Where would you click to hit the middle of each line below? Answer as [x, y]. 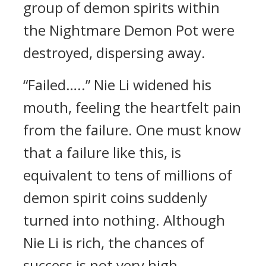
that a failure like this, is [102, 152]
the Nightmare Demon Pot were [129, 30]
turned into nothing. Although [124, 220]
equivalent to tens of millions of [128, 175]
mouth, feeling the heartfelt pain [132, 107]
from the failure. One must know [132, 130]
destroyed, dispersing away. [114, 53]
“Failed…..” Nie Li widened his [117, 85]
